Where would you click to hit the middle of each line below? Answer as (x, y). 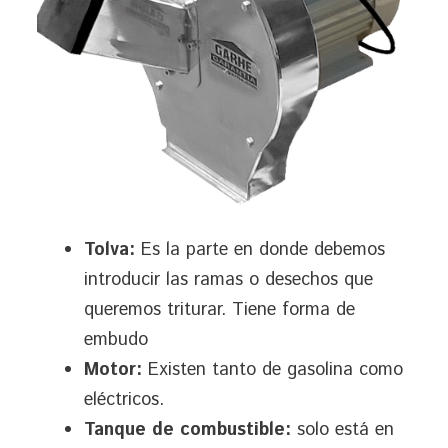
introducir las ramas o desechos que (228, 280)
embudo (116, 340)
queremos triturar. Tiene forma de (219, 310)
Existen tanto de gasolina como (275, 370)
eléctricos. (124, 400)
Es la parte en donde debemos (260, 250)
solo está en (342, 430)
